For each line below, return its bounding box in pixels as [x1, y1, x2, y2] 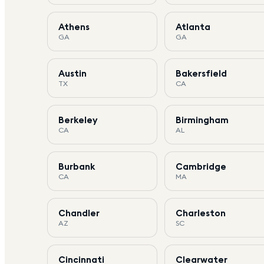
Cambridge [176, 160, 227, 172]
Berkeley [58, 114, 98, 126]
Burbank [58, 160, 95, 172]
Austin [58, 67, 87, 79]
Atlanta [176, 21, 211, 32]
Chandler [58, 207, 100, 219]
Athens [58, 21, 90, 32]
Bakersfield [176, 67, 227, 79]
